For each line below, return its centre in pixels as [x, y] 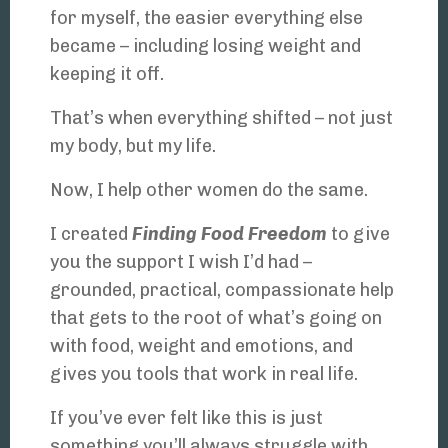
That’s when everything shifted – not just [221, 118]
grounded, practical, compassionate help [222, 290]
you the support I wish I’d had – [181, 262]
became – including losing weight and [205, 46]
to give [358, 234]
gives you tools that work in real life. [204, 374]
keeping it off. [107, 74]
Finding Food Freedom [229, 234]
